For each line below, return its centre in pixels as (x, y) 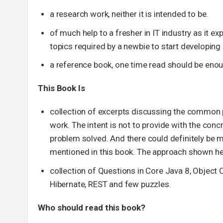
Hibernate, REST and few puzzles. (111, 184)
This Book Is (61, 88)
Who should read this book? (92, 207)
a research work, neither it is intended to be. (129, 14)
